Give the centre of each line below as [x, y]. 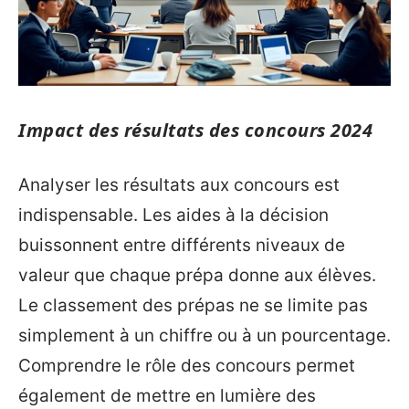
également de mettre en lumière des [167, 395]
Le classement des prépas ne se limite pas [193, 305]
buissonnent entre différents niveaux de [182, 245]
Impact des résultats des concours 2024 [195, 131]
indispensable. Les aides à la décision [173, 215]
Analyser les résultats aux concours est [179, 184]
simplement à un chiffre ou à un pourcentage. [204, 335]
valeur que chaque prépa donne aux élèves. [197, 275]
